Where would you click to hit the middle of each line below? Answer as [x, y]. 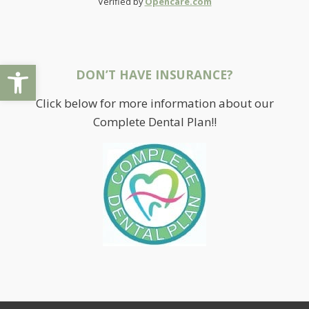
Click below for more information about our [154, 103]
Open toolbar [43, 70]
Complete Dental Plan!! [154, 122]
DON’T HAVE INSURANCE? [154, 75]
